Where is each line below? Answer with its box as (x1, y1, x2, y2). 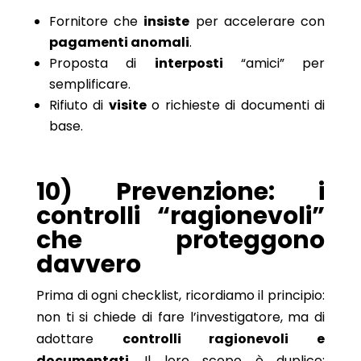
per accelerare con (189, 11, 326, 31)
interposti (154, 53, 223, 73)
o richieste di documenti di (146, 95, 326, 114)
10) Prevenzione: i (35, 174, 326, 209)
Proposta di (48, 53, 155, 73)
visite (108, 95, 147, 114)
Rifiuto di (48, 95, 109, 114)
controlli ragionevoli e (122, 329, 326, 348)
